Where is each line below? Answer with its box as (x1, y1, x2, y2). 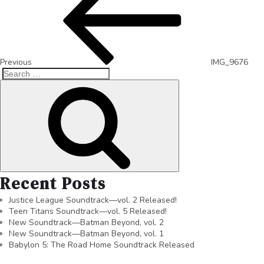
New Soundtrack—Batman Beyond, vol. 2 (9, 216, 164, 228)
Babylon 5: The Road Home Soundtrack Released (9, 239, 194, 250)
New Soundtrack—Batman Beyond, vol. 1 (9, 227, 164, 239)
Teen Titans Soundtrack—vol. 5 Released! (9, 205, 167, 217)
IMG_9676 (211, 56, 248, 68)
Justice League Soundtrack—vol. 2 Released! (9, 194, 177, 206)
